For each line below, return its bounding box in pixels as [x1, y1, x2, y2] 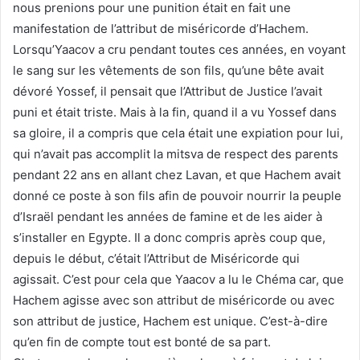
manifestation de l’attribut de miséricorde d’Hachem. [13, 21, 309, 37]
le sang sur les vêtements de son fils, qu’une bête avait [13, 63, 324, 79]
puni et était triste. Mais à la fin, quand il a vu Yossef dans [13, 104, 337, 121]
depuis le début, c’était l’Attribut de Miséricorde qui [13, 251, 300, 267]
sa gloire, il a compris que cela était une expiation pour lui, [13, 125, 343, 141]
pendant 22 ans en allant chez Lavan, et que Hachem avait [13, 167, 341, 183]
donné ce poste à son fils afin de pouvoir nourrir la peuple [13, 188, 342, 204]
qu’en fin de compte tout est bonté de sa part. [13, 334, 271, 350]
